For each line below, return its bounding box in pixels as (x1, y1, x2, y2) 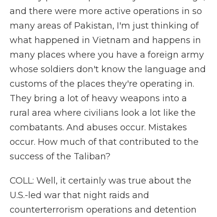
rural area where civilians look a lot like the (10, 108, 196, 118)
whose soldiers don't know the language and (10, 64, 206, 75)
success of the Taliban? (10, 151, 110, 162)
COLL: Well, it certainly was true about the (10, 175, 191, 186)
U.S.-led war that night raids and (10, 190, 149, 201)
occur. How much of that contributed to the (10, 137, 199, 147)
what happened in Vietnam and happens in (10, 35, 201, 46)
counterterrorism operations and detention (10, 204, 197, 215)
